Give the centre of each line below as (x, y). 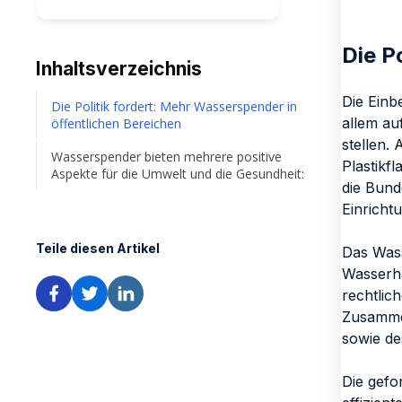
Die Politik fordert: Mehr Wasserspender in (174, 106)
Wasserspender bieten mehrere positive (166, 157)
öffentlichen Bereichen (116, 123)
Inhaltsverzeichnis (119, 69)
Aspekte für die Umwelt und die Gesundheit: (178, 174)
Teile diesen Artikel (98, 248)
